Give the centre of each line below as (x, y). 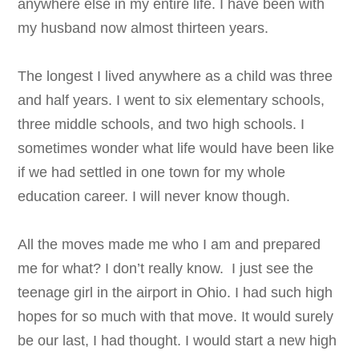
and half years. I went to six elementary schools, (171, 101)
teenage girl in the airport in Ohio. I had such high (175, 293)
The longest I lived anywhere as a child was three (175, 77)
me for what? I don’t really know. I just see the (166, 269)
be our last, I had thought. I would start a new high (177, 341)
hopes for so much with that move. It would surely (176, 317)
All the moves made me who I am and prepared (169, 245)
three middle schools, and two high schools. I (161, 125)
